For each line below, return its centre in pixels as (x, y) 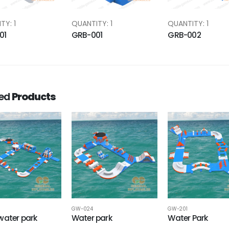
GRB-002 (184, 35)
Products (34, 96)
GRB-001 (87, 35)
